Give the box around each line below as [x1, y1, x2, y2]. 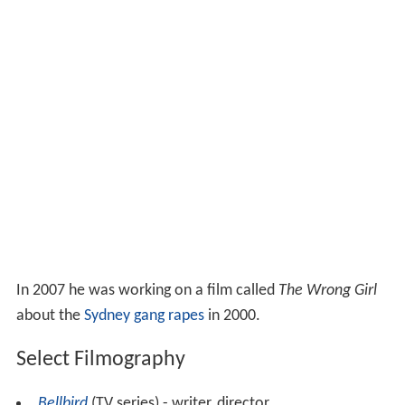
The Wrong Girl [278, 282, 377, 300]
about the [15, 307, 84, 325]
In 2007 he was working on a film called [15, 282, 278, 300]
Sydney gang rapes [83, 307, 204, 325]
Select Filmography [15, 349, 185, 372]
